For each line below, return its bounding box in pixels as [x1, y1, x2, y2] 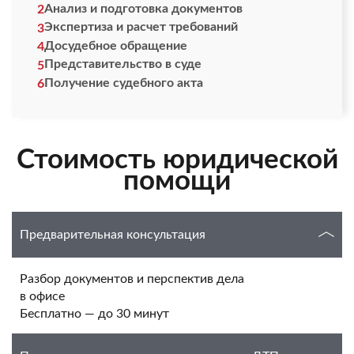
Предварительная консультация [20, 228, 205, 241]
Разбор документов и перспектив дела [20, 273, 244, 285]
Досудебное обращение [44, 39, 187, 52]
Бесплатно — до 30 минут [20, 307, 169, 320]
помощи [123, 168, 231, 195]
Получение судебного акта [44, 76, 203, 89]
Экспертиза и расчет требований [44, 21, 238, 33]
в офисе [20, 290, 65, 303]
